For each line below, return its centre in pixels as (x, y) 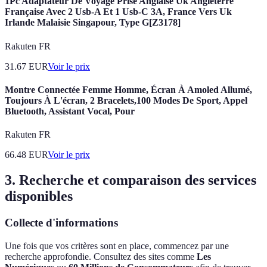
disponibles (39, 196)
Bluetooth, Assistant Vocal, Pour (70, 111)
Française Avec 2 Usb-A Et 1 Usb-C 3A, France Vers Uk (118, 12)
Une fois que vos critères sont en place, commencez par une (117, 246)
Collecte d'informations (61, 223)
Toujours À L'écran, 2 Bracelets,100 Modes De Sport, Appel (126, 100)
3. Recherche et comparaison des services (131, 180)
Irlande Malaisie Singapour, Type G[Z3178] (93, 23)
